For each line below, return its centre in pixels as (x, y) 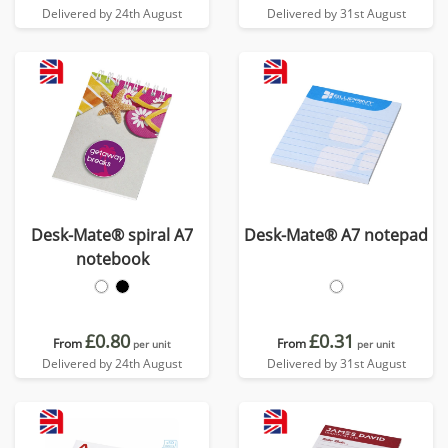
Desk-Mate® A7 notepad (336, 235)
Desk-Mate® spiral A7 (112, 235)
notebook (112, 259)
